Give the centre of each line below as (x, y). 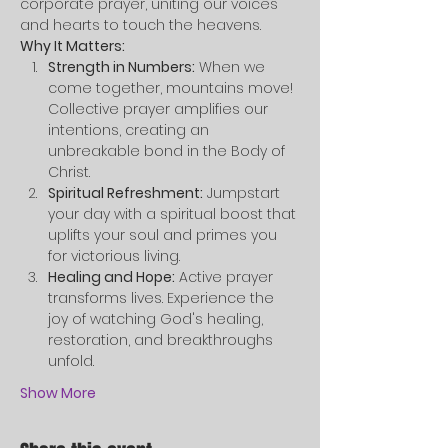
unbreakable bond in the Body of (168, 151)
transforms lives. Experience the (163, 298)
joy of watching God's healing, (157, 319)
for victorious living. (114, 256)
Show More (58, 393)
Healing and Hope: (111, 277)
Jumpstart (243, 193)
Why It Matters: (72, 46)
